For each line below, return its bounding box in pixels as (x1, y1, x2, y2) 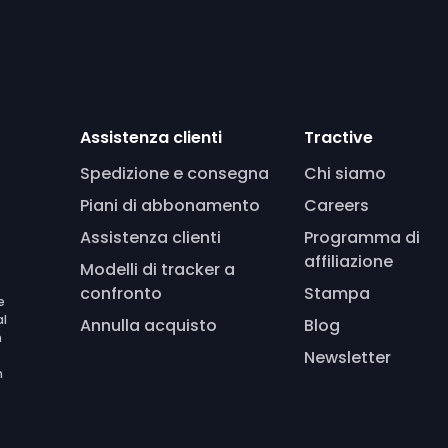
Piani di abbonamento (79, 194, 260, 217)
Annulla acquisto (79, 314, 217, 337)
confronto (79, 282, 162, 305)
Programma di (303, 226, 420, 249)
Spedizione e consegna (79, 162, 269, 185)
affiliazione (303, 250, 393, 273)
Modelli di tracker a (79, 258, 235, 281)
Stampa (303, 282, 370, 305)
